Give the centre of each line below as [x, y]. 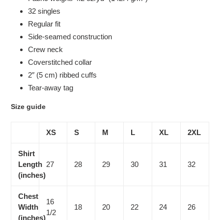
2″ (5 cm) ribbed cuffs [62, 75]
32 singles [44, 11]
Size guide [28, 107]
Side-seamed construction [70, 36]
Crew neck [45, 49]
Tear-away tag [51, 87]
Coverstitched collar [60, 62]
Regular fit [44, 24]
